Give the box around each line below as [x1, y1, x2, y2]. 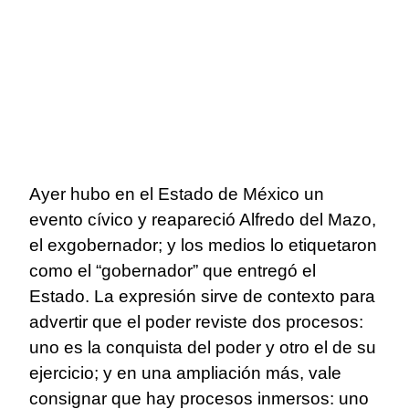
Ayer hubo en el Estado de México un [29, 184, 324, 204]
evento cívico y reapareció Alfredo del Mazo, [29, 210, 376, 230]
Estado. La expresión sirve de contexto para [29, 287, 375, 307]
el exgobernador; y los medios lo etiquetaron [29, 236, 377, 256]
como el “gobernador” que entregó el [29, 261, 316, 281]
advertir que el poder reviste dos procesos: [29, 312, 363, 332]
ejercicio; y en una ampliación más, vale [29, 363, 341, 383]
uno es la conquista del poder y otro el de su [29, 338, 376, 358]
